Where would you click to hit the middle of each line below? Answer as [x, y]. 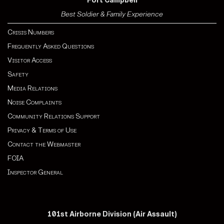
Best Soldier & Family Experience [112, 14]
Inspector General [35, 172]
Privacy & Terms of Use [42, 130]
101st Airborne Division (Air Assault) [112, 214]
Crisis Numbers [31, 32]
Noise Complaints [34, 102]
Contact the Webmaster [44, 144]
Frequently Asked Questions [51, 46]
